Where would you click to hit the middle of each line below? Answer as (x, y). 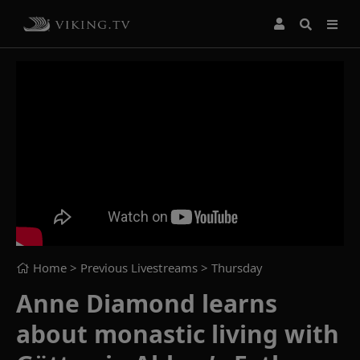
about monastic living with (178, 333)
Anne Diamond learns (147, 303)
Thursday (237, 267)
